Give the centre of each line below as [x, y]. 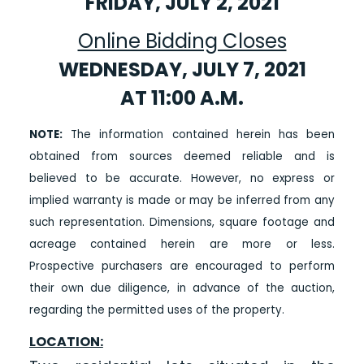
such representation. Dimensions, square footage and [182, 223]
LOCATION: [66, 342]
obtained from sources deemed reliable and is [182, 157]
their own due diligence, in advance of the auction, [182, 288]
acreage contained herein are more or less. [182, 245]
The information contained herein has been [199, 135]
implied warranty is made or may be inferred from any [182, 201]
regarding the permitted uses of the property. [156, 310]
